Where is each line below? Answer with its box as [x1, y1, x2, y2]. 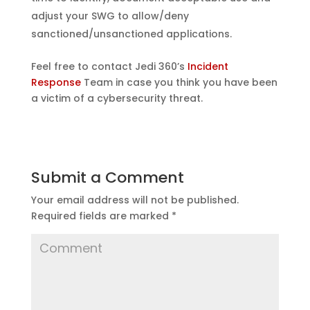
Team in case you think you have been [80, 75, 277, 89]
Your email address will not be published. [30, 192, 239, 207]
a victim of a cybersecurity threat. [30, 91, 203, 105]
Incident [187, 59, 228, 73]
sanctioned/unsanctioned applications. [30, 26, 232, 41]
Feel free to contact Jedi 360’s [30, 59, 188, 73]
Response [30, 75, 81, 89]
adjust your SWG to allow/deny [30, 8, 189, 23]
